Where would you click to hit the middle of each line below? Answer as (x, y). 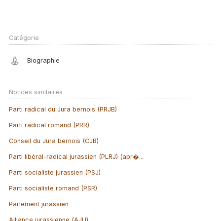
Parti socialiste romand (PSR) (53, 188)
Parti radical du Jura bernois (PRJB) (63, 109)
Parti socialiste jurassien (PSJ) (55, 172)
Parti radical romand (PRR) (49, 125)
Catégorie (24, 38)
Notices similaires (36, 92)
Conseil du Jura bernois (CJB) (54, 141)
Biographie (43, 61)
